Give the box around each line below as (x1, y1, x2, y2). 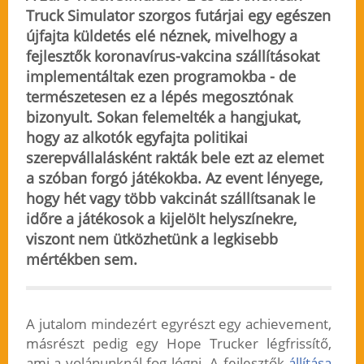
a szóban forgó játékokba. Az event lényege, (25, 168, 323, 188)
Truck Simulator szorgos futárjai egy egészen (25, 6, 331, 26)
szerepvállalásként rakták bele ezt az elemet (25, 148, 323, 168)
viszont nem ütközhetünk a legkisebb (25, 229, 278, 249)
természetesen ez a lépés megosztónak (25, 87, 292, 107)
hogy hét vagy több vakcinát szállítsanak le (25, 188, 315, 209)
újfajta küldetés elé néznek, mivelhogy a (25, 26, 297, 46)
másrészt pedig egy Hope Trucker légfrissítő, (25, 334, 332, 353)
